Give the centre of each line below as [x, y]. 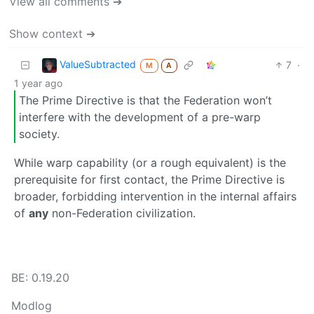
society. [39, 134]
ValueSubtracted [98, 64]
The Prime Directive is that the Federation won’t [145, 100]
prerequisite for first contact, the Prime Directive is [149, 180]
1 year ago [38, 83]
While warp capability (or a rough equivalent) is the [150, 163]
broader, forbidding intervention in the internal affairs [155, 197]
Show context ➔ [52, 33]
